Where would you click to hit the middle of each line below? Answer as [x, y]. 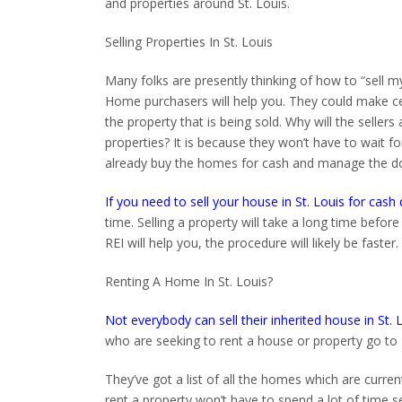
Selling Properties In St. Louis [189, 41]
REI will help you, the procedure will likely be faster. [252, 242]
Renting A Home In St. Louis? [189, 281]
